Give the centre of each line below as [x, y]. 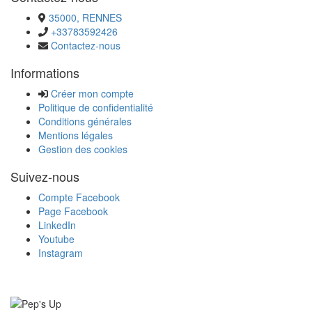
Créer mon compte [92, 94]
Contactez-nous [86, 46]
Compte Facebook [79, 197]
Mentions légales [76, 135]
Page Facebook [73, 211]
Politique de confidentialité [96, 108]
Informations [45, 73]
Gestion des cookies [83, 149]
